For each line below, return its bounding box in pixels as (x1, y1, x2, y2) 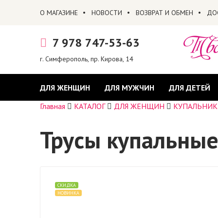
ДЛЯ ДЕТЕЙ (168, 83, 210, 92)
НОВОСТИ (91, 8, 122, 17)
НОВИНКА (57, 190, 79, 196)
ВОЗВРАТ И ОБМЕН (135, 8, 193, 17)
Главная (39, 101, 65, 111)
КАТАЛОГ (73, 101, 105, 111)
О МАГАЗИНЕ (39, 8, 78, 17)
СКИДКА (57, 182, 76, 188)
